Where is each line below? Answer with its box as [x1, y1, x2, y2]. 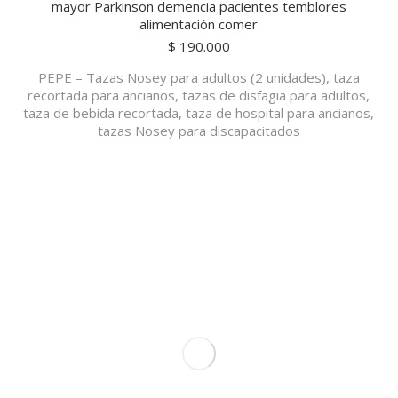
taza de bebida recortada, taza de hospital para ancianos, [23, 104, 374, 122]
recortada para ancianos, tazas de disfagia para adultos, [28, 86, 370, 104]
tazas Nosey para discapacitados [97, 122, 300, 139]
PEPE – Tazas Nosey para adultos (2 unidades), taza [37, 68, 360, 86]
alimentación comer [139, 15, 258, 33]
